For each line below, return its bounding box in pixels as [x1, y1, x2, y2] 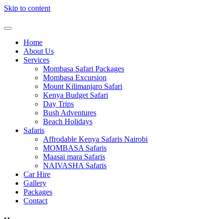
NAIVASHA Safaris [43, 161, 107, 170]
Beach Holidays [43, 117, 92, 126]
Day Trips [43, 100, 74, 108]
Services [23, 56, 49, 64]
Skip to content [4, 4, 50, 12]
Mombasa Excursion [43, 73, 107, 82]
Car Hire [23, 170, 50, 178]
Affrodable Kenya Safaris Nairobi [43, 135, 148, 143]
